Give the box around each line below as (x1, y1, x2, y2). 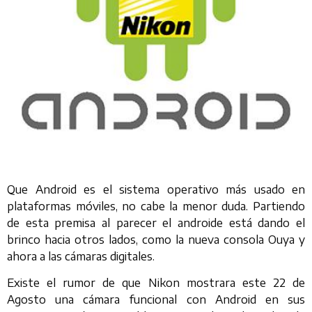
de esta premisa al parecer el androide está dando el (7, 215, 305, 230)
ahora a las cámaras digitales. (7, 249, 155, 263)
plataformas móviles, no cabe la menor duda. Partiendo (7, 198, 305, 213)
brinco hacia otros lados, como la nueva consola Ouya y (7, 232, 305, 247)
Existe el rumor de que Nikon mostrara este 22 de (7, 275, 305, 290)
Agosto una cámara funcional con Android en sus (7, 292, 305, 306)
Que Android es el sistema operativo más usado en (7, 182, 305, 196)
